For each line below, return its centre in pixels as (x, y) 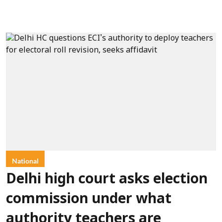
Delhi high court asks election (107, 180)
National (25, 161)
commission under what (89, 200)
